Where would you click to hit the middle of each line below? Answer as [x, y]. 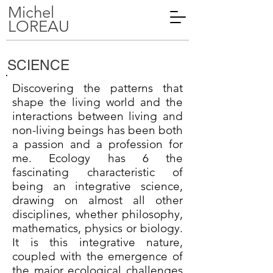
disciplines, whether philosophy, [97, 214]
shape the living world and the [97, 102]
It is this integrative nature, [97, 242]
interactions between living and [97, 116]
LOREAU [39, 27]
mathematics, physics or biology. [97, 228]
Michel [31, 12]
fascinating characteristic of [97, 172]
